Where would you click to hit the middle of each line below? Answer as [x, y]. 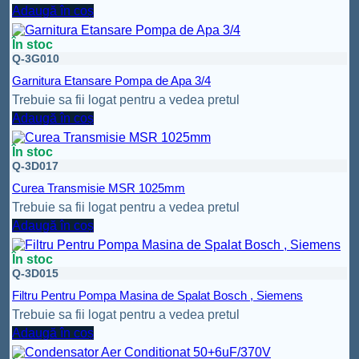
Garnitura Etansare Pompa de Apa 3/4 [111, 81]
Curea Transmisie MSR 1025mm [99, 188]
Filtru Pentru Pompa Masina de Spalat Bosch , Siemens [157, 296]
